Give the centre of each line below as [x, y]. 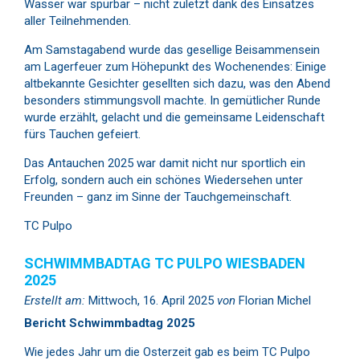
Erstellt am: [55, 300]
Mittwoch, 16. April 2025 [151, 300]
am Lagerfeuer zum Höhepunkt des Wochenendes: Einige [175, 66]
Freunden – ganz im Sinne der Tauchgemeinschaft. [158, 196]
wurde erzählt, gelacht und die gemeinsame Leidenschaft [174, 117]
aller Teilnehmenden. [78, 20]
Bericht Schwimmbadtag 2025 [110, 323]
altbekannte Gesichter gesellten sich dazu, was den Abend [177, 83]
